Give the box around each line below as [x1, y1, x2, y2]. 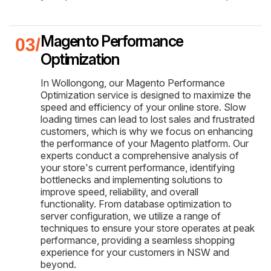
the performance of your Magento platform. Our [41, 137, 249, 149]
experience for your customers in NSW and [41, 246, 229, 258]
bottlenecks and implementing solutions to [41, 173, 223, 186]
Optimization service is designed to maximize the [41, 88, 251, 101]
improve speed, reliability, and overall [41, 185, 198, 198]
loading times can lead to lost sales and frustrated [41, 113, 255, 125]
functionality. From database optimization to [41, 197, 232, 210]
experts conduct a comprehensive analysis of [41, 149, 239, 162]
